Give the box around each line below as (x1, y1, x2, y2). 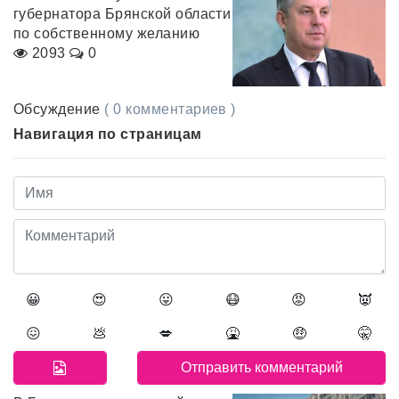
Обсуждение (13, 102, 105, 118)
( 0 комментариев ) (104, 102, 236, 118)
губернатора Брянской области (13, 5, 232, 21)
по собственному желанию (13, 25, 200, 41)
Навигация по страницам (13, 126, 202, 142)
